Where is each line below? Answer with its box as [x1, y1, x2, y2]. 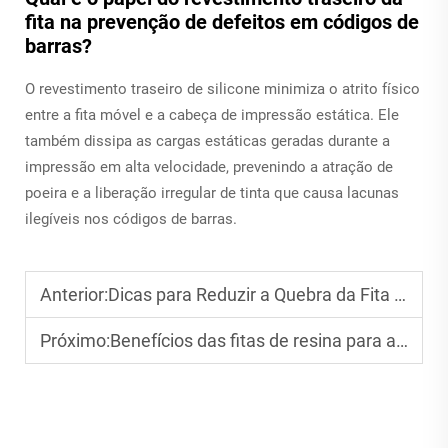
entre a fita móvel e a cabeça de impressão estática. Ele [25, 105, 399, 124]
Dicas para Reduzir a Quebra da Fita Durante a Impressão [108, 283, 394, 305]
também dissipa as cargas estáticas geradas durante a [25, 131, 390, 150]
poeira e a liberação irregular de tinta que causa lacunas [25, 183, 399, 202]
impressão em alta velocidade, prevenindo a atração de [25, 157, 393, 176]
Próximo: [40, 329, 110, 351]
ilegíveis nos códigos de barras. [25, 209, 237, 228]
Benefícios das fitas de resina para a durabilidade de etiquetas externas [110, 329, 396, 351]
